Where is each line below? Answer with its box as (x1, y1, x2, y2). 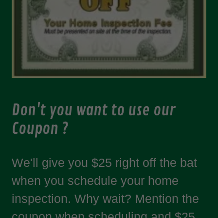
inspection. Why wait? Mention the (12, 192, 199, 205)
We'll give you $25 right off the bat (12, 156, 197, 169)
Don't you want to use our (12, 101, 175, 120)
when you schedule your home (12, 174, 179, 187)
